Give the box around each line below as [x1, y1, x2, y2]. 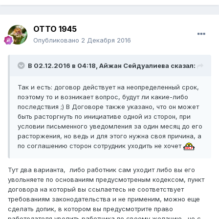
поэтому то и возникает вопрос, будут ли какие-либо [18, 93, 188, 101]
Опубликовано [33, 36, 81, 44]
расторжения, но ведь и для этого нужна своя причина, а [18, 132, 201, 140]
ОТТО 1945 [33, 24, 77, 34]
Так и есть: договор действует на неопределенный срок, [18, 83, 199, 91]
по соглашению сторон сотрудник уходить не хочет [18, 142, 183, 150]
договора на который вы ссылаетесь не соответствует [8, 185, 184, 194]
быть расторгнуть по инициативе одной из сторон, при [18, 112, 191, 121]
